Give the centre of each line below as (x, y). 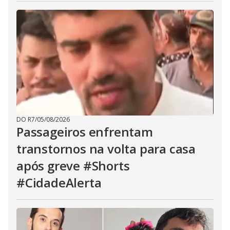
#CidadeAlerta (59, 183)
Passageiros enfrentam (85, 132)
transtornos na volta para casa (106, 149)
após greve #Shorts (73, 166)
